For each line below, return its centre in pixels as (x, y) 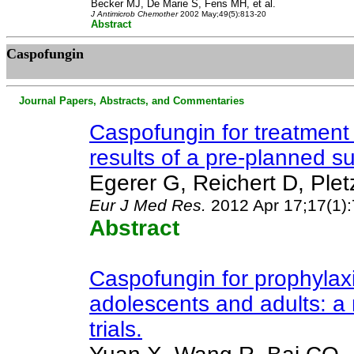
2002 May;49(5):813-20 (222, 14)
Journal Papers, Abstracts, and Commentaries (125, 101)
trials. (116, 329)
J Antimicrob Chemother (134, 14)
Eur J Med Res (145, 205)
